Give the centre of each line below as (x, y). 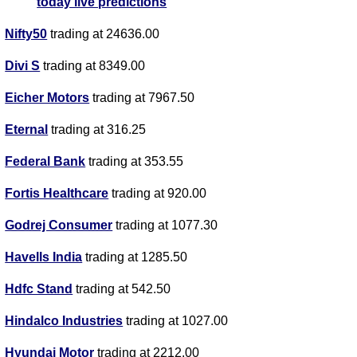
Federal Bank (45, 162)
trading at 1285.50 (135, 257)
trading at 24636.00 (104, 34)
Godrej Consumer (59, 226)
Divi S (23, 66)
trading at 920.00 (158, 194)
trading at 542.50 (122, 289)
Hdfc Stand (39, 289)
